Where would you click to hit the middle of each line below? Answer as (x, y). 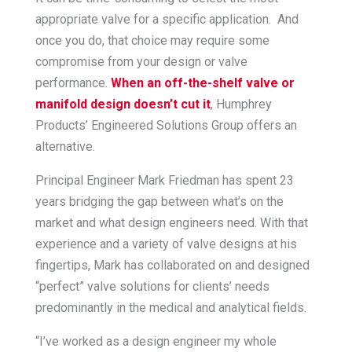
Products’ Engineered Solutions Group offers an (166, 125)
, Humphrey (241, 104)
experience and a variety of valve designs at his (166, 244)
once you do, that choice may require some (152, 40)
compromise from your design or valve (141, 61)
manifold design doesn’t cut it (123, 104)
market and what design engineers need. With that (171, 222)
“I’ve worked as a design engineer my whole (156, 341)
